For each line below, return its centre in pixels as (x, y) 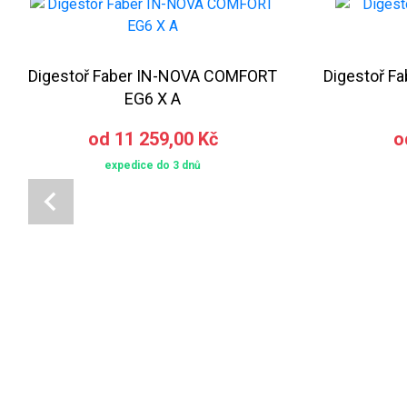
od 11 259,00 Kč (153, 139)
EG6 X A (153, 98)
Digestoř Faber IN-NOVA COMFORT (153, 75)
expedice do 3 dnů (153, 165)
